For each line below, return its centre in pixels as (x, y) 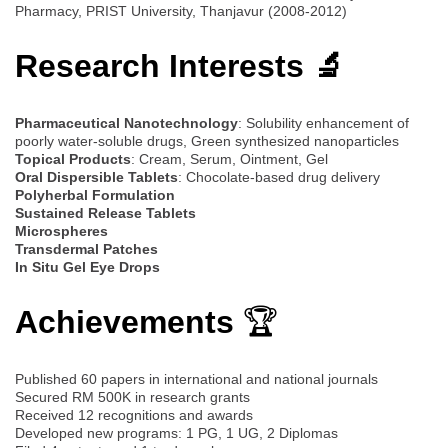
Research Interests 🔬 (180, 66)
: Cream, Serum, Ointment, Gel (229, 158)
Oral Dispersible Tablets (96, 176)
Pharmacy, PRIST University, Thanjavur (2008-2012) (181, 10)
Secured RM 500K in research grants (132, 396)
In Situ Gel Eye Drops (87, 266)
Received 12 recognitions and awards (134, 414)
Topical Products (73, 158)
